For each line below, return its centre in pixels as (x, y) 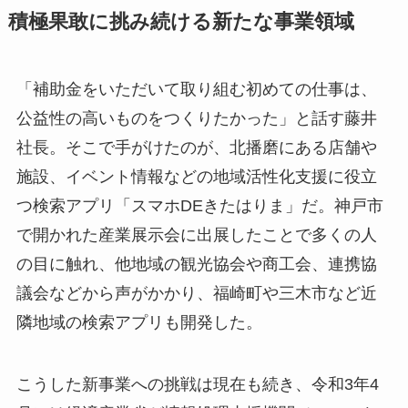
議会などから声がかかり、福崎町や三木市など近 (196, 294)
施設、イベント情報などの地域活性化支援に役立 (196, 177)
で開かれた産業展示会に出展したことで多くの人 (196, 235)
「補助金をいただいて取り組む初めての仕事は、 (196, 90)
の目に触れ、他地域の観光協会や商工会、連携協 (196, 265)
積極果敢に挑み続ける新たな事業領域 (181, 22)
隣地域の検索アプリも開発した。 (139, 323)
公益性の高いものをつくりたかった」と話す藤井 (196, 119)
